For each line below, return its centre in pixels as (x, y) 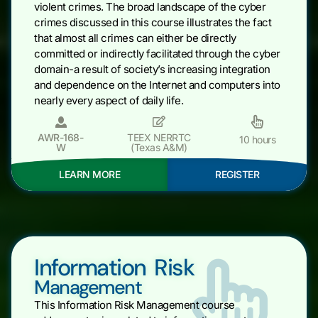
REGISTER (237, 174)
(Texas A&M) (159, 147)
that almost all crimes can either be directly (135, 38)
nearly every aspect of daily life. (109, 100)
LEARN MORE (89, 174)
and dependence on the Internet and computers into (157, 84)
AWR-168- (61, 137)
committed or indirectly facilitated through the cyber (157, 53)
